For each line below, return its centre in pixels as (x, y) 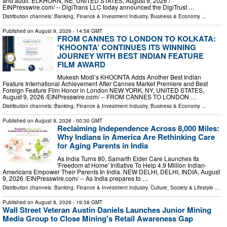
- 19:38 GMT (87, 202)
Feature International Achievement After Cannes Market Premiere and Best (105, 84)
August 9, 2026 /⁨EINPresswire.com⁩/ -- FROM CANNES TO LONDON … (100, 97)
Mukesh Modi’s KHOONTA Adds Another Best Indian (129, 77)
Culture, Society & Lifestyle (182, 188)
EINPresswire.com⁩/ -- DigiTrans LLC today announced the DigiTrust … (99, 7)
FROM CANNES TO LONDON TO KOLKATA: (137, 38)
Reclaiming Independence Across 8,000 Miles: (138, 128)
